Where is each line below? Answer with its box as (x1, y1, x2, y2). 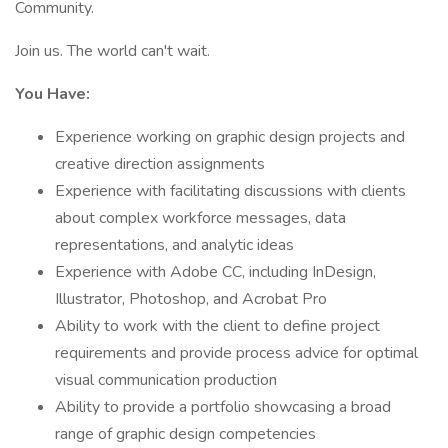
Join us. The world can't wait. (15, 40, 210, 62)
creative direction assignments (55, 153, 265, 175)
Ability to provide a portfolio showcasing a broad (55, 396, 391, 418)
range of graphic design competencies (55, 423, 316, 445)
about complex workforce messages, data (55, 207, 346, 229)
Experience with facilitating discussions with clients (55, 180, 406, 202)
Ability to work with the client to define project (55, 315, 380, 337)
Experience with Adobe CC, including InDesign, (55, 261, 376, 283)
